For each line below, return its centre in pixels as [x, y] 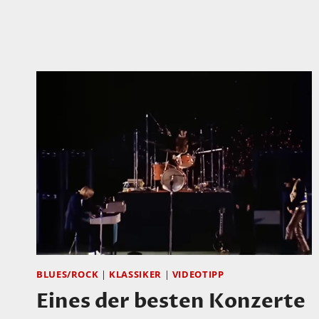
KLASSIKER [135, 275]
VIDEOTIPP [198, 275]
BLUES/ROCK [68, 275]
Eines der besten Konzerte [171, 302]
